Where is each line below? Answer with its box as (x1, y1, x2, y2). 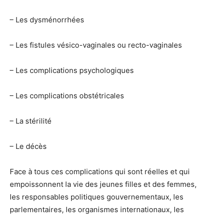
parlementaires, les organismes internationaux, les (10, 204, 184, 214)
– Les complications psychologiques (10, 65, 134, 75)
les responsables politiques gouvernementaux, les (10, 192, 183, 201)
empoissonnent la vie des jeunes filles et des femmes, (10, 179, 197, 189)
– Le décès (10, 141, 47, 151)
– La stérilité (10, 116, 52, 126)
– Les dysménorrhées (10, 15, 84, 24)
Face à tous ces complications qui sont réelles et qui (10, 166, 190, 176)
